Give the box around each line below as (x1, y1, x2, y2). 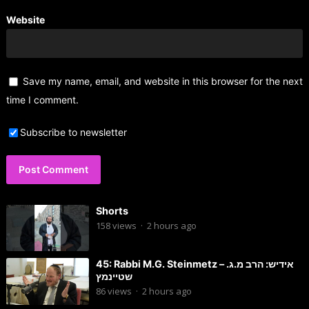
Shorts (95, 204, 128, 217)
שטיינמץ (95, 270, 132, 283)
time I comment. (6, 93, 79, 106)
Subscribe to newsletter (19, 126, 127, 138)
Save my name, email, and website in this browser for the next (22, 74, 303, 87)
